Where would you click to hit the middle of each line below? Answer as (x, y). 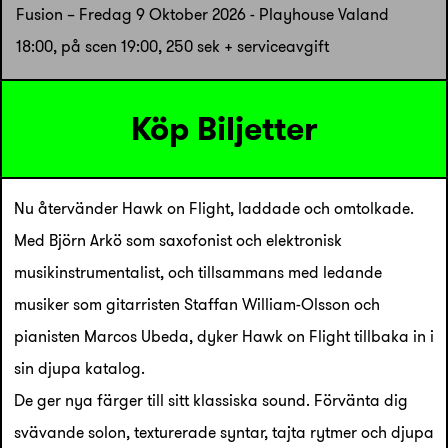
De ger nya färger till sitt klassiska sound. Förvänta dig (211, 400)
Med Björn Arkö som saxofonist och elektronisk (178, 240)
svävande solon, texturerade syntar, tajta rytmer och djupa (224, 432)
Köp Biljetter (224, 128)
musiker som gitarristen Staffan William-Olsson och (197, 304)
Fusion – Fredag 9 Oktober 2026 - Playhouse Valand (202, 14)
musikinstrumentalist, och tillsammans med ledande (198, 272)
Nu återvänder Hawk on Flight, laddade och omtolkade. (214, 208)
